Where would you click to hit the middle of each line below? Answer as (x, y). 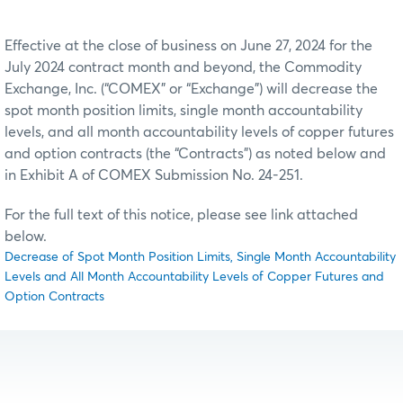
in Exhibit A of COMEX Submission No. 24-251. (154, 176)
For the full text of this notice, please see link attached (181, 215)
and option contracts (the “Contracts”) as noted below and (195, 154)
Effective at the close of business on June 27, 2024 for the (188, 46)
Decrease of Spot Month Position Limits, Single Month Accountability (200, 258)
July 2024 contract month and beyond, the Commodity (183, 68)
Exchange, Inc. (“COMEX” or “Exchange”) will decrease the (191, 90)
